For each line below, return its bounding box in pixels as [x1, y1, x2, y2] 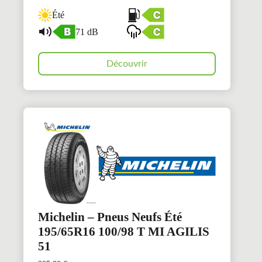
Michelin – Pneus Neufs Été [38, 210, 182, 225]
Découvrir [106, 59, 148, 69]
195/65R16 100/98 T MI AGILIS [38, 225, 209, 239]
